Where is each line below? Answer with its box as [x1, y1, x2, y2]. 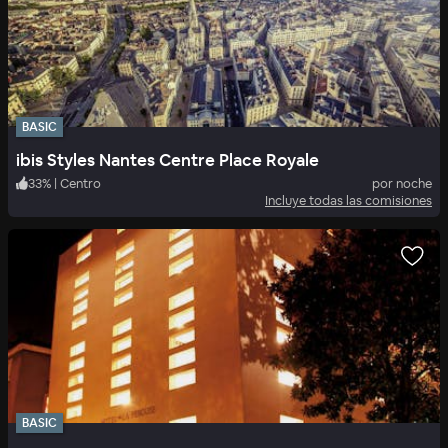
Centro [60, 174, 101, 192]
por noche [372, 174, 432, 192]
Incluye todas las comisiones [265, 191, 432, 209]
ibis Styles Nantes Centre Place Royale [16, 148, 319, 171]
